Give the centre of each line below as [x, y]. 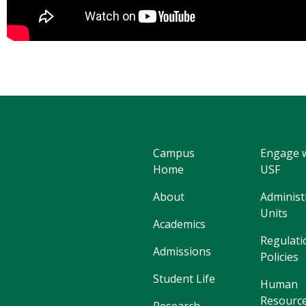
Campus [174, 153]
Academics [179, 224]
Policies [279, 256]
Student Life [184, 278]
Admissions [182, 251]
